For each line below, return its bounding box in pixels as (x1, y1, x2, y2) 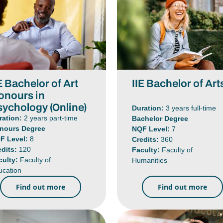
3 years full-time (166, 104, 217, 112)
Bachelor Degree (132, 114, 189, 123)
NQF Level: (132, 125, 172, 133)
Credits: (132, 135, 161, 144)
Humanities (132, 156, 168, 165)
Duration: (132, 104, 166, 112)
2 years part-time (24, 114, 78, 122)
